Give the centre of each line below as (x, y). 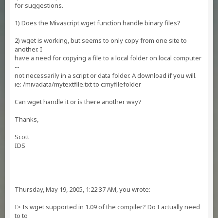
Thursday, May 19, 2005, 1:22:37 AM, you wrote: (82, 189)
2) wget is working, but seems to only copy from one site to (101, 40)
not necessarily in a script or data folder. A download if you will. (106, 75)
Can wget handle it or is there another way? (78, 102)
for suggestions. (39, 5)
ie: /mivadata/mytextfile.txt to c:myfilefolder (78, 84)
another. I (28, 49)
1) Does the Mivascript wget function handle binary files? (98, 23)
